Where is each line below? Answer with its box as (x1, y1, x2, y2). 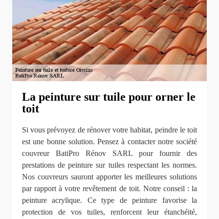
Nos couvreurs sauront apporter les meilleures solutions (22, 172, 197, 181)
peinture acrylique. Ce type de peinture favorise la (22, 196, 197, 204)
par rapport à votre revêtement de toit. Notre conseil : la (22, 184, 197, 193)
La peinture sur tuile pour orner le (22, 90, 196, 103)
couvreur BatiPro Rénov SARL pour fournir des (22, 149, 197, 157)
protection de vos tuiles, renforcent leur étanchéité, (22, 207, 197, 216)
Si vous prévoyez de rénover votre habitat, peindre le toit (22, 125, 197, 134)
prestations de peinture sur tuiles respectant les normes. (22, 160, 197, 169)
